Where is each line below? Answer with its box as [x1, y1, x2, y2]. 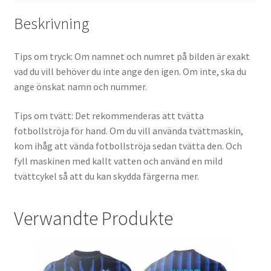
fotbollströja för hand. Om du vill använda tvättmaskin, [13, 124, 243, 137]
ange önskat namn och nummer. [13, 80, 147, 93]
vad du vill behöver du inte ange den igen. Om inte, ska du [13, 65, 246, 78]
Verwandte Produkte [13, 206, 173, 231]
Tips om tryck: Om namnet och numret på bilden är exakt [13, 50, 250, 63]
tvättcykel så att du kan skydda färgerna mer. [13, 169, 199, 182]
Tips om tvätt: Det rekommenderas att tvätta [13, 109, 204, 122]
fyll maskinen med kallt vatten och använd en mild [13, 154, 223, 167]
